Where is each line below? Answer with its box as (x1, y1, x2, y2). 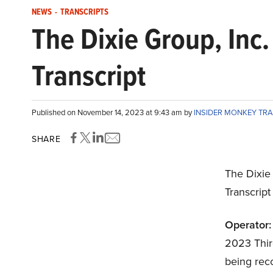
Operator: (224, 217, 271, 232)
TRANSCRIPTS (60, 5, 108, 18)
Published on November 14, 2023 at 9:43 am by (32, 107, 194, 118)
